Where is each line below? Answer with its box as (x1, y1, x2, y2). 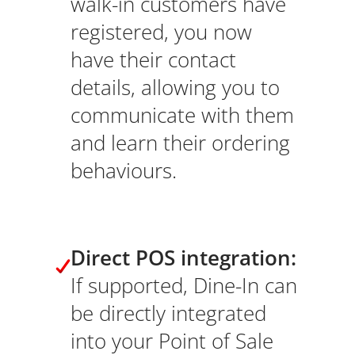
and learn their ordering (70, 129, 290, 158)
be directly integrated (70, 300, 266, 328)
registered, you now (70, 18, 252, 47)
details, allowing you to (70, 74, 280, 102)
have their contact (70, 46, 236, 74)
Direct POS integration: (70, 244, 296, 273)
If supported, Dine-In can (70, 272, 297, 300)
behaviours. (70, 157, 177, 185)
